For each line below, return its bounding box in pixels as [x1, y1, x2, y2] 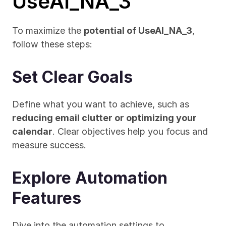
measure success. [12, 140, 86, 150]
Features [12, 188, 81, 208]
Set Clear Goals [12, 67, 133, 87]
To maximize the [12, 25, 84, 36]
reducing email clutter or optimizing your [12, 112, 197, 123]
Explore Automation [12, 168, 167, 188]
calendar [12, 126, 52, 137]
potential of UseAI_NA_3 [84, 25, 192, 36]
